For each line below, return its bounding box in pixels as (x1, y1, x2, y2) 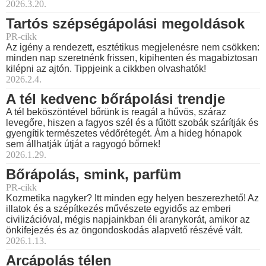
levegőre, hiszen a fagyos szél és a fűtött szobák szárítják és (6, 117, 258, 128)
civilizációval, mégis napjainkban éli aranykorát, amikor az (6, 214, 250, 224)
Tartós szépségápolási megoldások (6, 15, 245, 31)
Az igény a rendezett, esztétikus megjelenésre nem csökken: (6, 42, 259, 52)
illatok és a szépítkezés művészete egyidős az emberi (6, 203, 231, 214)
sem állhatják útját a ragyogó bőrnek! (6, 138, 160, 149)
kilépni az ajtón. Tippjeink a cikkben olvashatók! (6, 63, 206, 74)
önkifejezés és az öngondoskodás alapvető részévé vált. (6, 224, 243, 235)
